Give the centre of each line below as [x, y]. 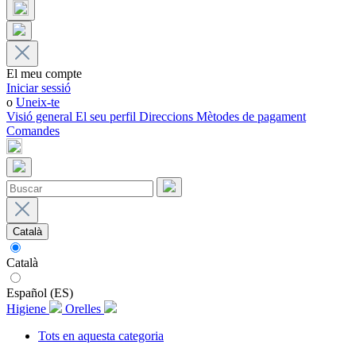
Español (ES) [40, 293]
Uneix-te [38, 102]
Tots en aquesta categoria [101, 336]
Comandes [33, 131]
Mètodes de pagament [251, 116]
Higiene [28, 309]
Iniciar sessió [39, 88]
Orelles [85, 309]
